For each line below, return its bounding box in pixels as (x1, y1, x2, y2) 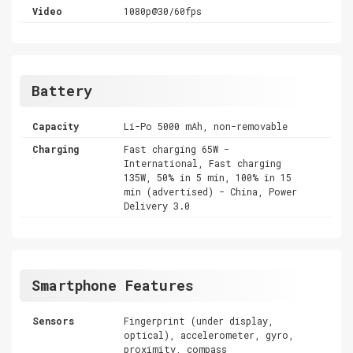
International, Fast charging (124, 156, 282, 169)
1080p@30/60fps (124, 4, 203, 17)
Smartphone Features (32, 275, 194, 295)
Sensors (32, 314, 74, 327)
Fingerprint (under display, (124, 314, 274, 327)
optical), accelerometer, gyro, (124, 328, 295, 341)
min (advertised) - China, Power (124, 184, 298, 198)
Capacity (32, 119, 79, 132)
